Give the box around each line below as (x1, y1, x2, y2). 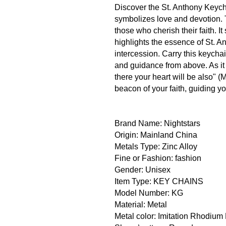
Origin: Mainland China (115, 131, 197, 139)
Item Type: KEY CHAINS (115, 177, 203, 186)
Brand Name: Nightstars (115, 119, 200, 128)
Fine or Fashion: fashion (115, 154, 201, 162)
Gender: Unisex (115, 165, 171, 174)
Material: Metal (115, 200, 167, 209)
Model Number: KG (115, 189, 183, 197)
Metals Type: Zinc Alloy (115, 142, 197, 151)
